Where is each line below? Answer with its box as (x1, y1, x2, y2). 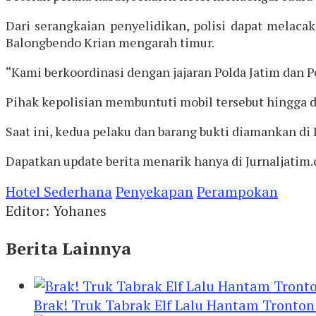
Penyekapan (116, 181, 193, 201)
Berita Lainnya (6, 236, 131, 260)
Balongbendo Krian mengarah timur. (6, 33, 214, 51)
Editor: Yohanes (6, 200, 107, 220)
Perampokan (197, 181, 278, 201)
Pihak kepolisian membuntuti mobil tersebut (6, 92, 267, 110)
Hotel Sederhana (6, 181, 112, 201)
